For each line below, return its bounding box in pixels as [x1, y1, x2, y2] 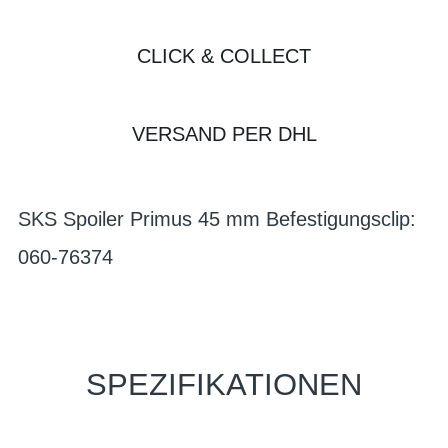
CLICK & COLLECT [137, 45, 311, 67]
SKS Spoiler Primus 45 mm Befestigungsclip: [18, 208, 416, 230]
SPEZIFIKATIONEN [86, 367, 362, 402]
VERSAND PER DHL [131, 123, 317, 145]
